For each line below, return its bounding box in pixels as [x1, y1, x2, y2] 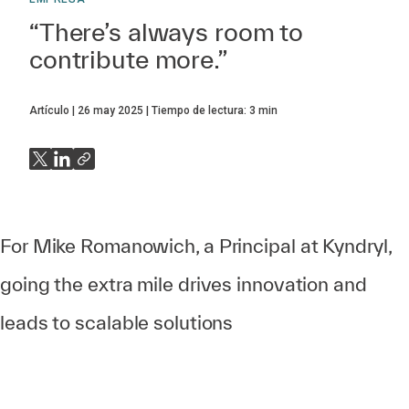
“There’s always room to [29, 17, 304, 46]
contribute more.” [29, 45, 227, 73]
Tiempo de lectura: [152, 104, 249, 117]
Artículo [29, 104, 69, 117]
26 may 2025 [78, 104, 143, 117]
